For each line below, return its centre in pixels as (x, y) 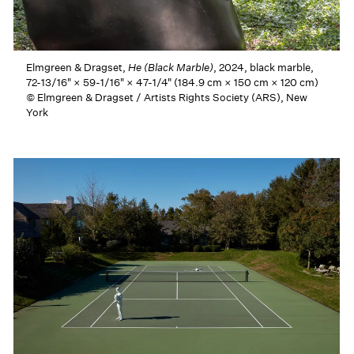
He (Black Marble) (171, 67)
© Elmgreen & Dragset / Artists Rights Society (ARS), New (167, 97)
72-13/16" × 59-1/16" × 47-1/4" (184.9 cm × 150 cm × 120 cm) (173, 82)
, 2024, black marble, (264, 67)
